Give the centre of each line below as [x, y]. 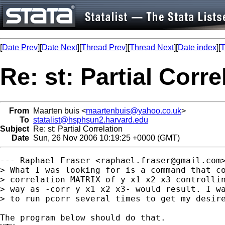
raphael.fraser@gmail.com [161, 160]
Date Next [60, 47]
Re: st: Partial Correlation [76, 129]
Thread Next [152, 47]
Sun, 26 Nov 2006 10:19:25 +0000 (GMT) [104, 138]
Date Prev [20, 47]
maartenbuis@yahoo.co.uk [134, 110]
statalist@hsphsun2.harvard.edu [91, 120]
